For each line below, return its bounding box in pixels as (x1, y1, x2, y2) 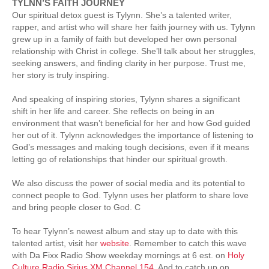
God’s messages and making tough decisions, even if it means (12, 142, 249, 152)
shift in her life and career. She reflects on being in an (12, 106, 214, 116)
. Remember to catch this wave (129, 238, 247, 248)
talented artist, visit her (12, 238, 100, 248)
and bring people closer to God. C (12, 202, 141, 212)
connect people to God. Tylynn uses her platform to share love (12, 190, 249, 200)
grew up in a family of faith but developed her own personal (12, 34, 237, 44)
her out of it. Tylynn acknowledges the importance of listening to (12, 130, 253, 140)
